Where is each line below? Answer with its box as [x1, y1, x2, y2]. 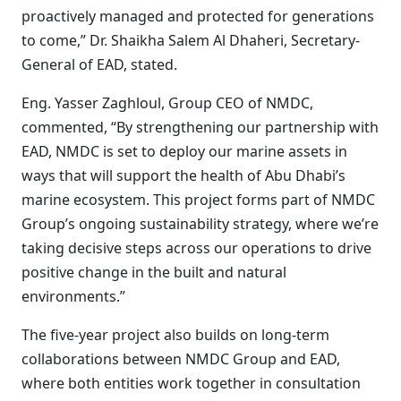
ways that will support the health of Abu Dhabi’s [21, 166, 346, 185]
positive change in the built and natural [21, 262, 286, 282]
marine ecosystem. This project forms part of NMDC [21, 190, 375, 209]
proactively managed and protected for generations [21, 6, 374, 26]
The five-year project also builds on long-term [21, 325, 329, 345]
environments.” [21, 286, 125, 306]
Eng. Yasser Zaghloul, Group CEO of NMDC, [21, 93, 313, 113]
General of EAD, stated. [21, 55, 177, 74]
